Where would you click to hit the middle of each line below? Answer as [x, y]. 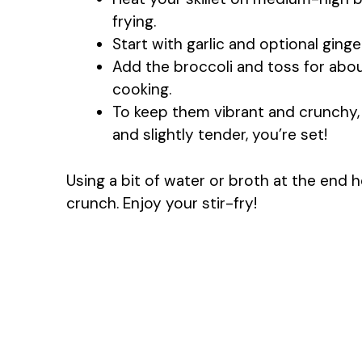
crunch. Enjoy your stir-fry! [162, 203]
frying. [134, 22]
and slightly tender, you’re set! [220, 135]
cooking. [142, 90]
